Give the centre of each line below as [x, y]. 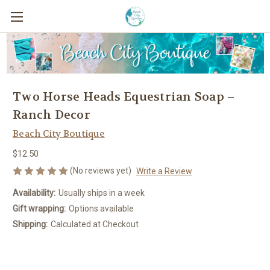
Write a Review [164, 171]
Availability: [34, 193]
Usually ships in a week [101, 193]
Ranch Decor [52, 115]
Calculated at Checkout [94, 224]
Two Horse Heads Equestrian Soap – [124, 96]
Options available [101, 209]
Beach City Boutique [59, 133]
